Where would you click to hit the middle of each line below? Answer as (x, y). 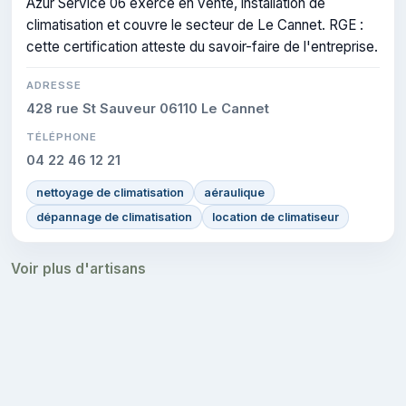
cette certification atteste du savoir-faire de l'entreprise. (202, 46)
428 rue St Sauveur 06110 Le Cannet (148, 108)
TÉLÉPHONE (62, 136)
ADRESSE (54, 85)
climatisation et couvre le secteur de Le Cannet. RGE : (195, 24)
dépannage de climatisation (114, 217)
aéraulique (234, 192)
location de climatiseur (275, 217)
